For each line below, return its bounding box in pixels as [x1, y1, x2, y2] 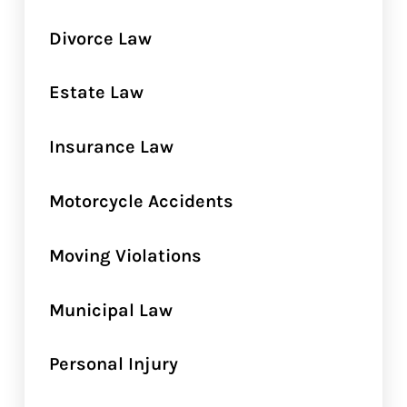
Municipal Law [48, 298, 173, 321]
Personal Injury [48, 352, 178, 375]
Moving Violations [48, 243, 202, 266]
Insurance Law [48, 135, 174, 158]
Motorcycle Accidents [48, 190, 233, 212]
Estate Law [48, 81, 144, 104]
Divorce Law [48, 26, 152, 49]
